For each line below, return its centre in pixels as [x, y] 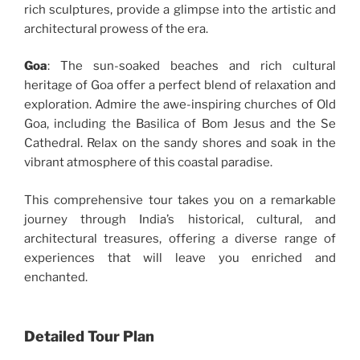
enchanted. [56, 277]
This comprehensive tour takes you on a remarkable [180, 200]
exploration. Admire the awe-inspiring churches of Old [180, 105]
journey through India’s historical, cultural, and [180, 219]
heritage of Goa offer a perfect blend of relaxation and [180, 86]
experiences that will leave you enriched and [180, 258]
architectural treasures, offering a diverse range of [180, 238]
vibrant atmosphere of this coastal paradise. [148, 163]
